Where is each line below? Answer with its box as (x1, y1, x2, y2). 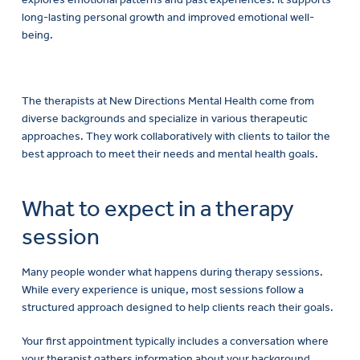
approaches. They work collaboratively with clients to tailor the (22, 129, 330, 143)
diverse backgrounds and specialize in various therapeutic (22, 111, 308, 125)
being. (22, 27, 53, 42)
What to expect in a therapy (22, 194, 294, 223)
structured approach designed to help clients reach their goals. (22, 301, 333, 315)
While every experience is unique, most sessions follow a (22, 283, 304, 297)
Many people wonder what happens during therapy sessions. (22, 265, 323, 280)
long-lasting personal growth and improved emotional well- (22, 10, 314, 24)
